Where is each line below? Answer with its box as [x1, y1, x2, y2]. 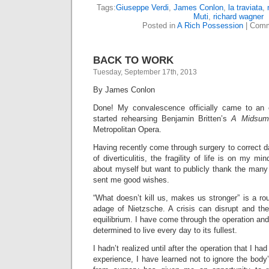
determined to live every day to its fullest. [93, 226, 237, 235]
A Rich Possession [177, 21, 243, 30]
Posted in [142, 21, 177, 30]
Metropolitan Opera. [93, 125, 162, 134]
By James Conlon [93, 85, 155, 94]
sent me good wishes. [93, 175, 169, 184]
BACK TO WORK [93, 54, 174, 66]
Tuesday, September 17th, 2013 [93, 68, 197, 76]
